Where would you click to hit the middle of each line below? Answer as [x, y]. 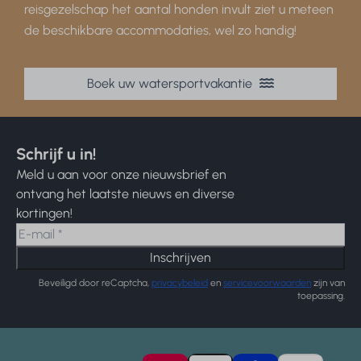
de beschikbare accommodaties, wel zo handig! [161, 31]
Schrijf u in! [56, 154]
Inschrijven [180, 257]
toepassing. [321, 295]
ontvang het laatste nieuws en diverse [125, 193]
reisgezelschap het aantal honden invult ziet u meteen [179, 10]
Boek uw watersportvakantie [171, 84]
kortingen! [44, 213]
